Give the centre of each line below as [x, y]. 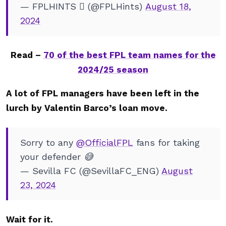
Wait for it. [31, 219]
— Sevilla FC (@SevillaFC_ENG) [91, 171]
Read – [27, 55]
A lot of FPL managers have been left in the [103, 93]
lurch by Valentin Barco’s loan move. [87, 108]
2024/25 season [113, 70]
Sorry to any [48, 143]
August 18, [168, 6]
